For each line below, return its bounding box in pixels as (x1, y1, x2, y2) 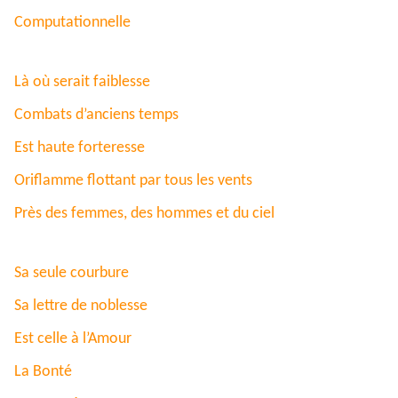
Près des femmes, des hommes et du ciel (14, 205, 275, 223)
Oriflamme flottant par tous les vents (14, 172, 252, 190)
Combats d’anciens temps (14, 107, 179, 124)
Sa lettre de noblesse (14, 298, 147, 315)
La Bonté (14, 363, 72, 381)
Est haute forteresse (14, 139, 145, 157)
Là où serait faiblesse (14, 74, 150, 92)
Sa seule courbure (14, 265, 129, 283)
